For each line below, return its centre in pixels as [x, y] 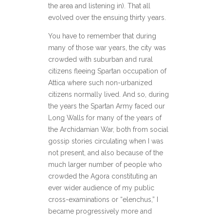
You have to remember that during [102, 36]
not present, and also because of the [106, 153]
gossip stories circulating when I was [106, 141]
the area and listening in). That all [99, 6]
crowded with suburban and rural [100, 60]
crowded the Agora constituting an [103, 176]
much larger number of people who [105, 165]
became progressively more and [100, 211]
